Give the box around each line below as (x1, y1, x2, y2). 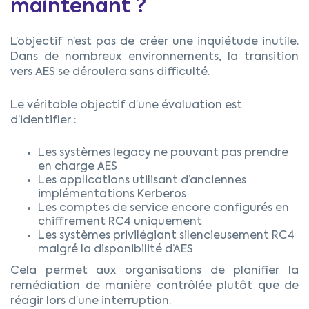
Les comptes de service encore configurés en (38, 203, 289, 215)
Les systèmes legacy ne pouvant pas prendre (38, 148, 288, 159)
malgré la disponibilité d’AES (38, 244, 196, 256)
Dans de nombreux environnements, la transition (10, 52, 299, 63)
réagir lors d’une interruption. (10, 296, 171, 308)
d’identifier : (10, 115, 77, 127)
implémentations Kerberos (38, 189, 186, 201)
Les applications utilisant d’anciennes (38, 175, 246, 187)
